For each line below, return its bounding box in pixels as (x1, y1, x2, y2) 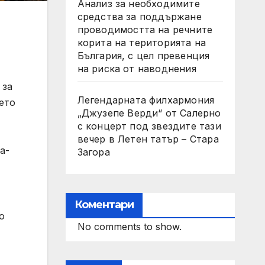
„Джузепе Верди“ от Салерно (77, 107, 221, 119)
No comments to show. (77, 221, 182, 232)
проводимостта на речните (77, 24, 213, 35)
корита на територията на (77, 37, 206, 49)
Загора (77, 146, 110, 158)
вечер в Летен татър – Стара (77, 133, 219, 145)
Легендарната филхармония (77, 94, 215, 106)
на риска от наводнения (77, 63, 196, 75)
